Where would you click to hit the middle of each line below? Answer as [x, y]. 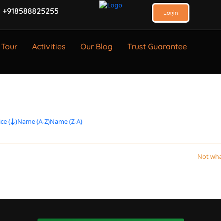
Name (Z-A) [66, 121]
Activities [49, 46]
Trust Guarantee [157, 46]
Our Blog [96, 46]
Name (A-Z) [33, 121]
